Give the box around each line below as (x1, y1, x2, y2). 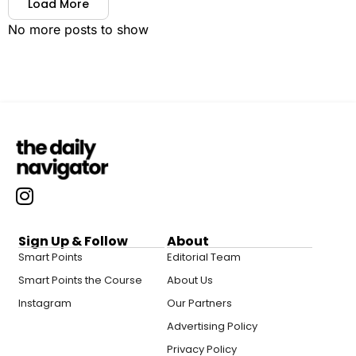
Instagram (18, 296, 72, 311)
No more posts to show (8, 21, 149, 37)
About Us (166, 273, 213, 288)
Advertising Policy (166, 319, 257, 335)
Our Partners (166, 296, 232, 311)
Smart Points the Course (18, 273, 142, 288)
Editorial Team (166, 250, 241, 265)
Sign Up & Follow (18, 232, 128, 251)
